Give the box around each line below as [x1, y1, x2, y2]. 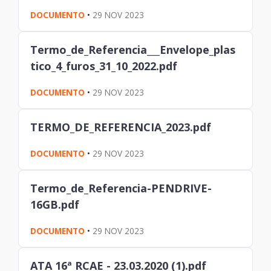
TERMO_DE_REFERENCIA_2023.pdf [30, 119, 212, 134]
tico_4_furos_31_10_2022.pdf [30, 58, 178, 73]
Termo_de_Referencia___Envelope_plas [30, 42, 236, 57]
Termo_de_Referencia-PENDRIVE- [30, 180, 212, 195]
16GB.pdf [30, 197, 80, 212]
